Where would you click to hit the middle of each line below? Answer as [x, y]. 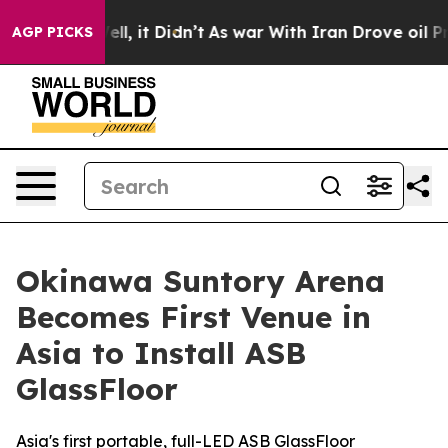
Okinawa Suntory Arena [200, 281]
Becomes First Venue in [193, 317]
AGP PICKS [52, 32]
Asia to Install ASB [161, 353]
